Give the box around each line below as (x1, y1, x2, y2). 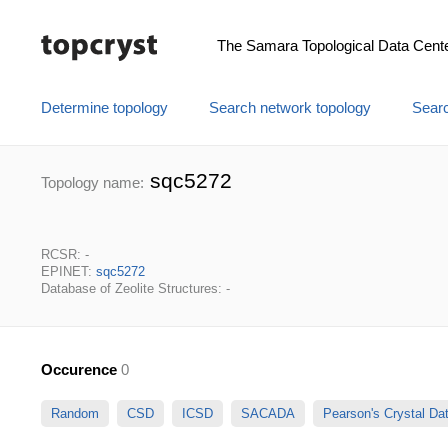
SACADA (237, 406, 299, 421)
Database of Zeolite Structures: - (41, 281, 230, 296)
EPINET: (41, 264, 96, 279)
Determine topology (41, 100, 168, 116)
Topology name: (41, 175, 144, 191)
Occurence (41, 362, 117, 378)
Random (47, 406, 103, 421)
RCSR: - (41, 247, 89, 262)
